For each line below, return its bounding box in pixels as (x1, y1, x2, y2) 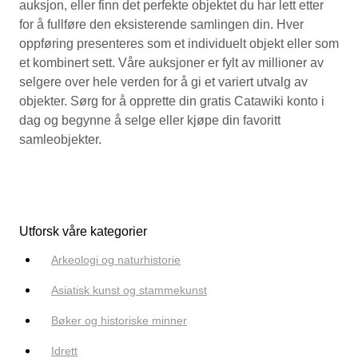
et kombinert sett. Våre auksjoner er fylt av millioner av (19, 55, 324, 70)
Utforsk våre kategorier (19, 225, 147, 239)
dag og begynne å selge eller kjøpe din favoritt (19, 113, 280, 127)
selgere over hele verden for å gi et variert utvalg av (19, 74, 308, 89)
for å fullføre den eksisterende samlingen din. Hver (19, 17, 304, 31)
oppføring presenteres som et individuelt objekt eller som (19, 36, 339, 50)
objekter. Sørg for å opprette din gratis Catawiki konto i (19, 93, 324, 108)
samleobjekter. (19, 132, 101, 146)
